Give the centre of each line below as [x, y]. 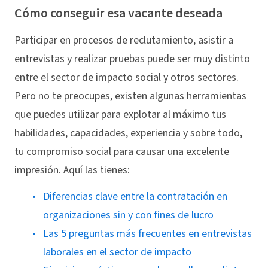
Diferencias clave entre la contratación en [135, 197]
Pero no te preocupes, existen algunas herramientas [130, 96]
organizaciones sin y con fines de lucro [128, 215]
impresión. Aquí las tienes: [72, 170]
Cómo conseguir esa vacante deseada [118, 13]
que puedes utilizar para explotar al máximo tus [120, 114]
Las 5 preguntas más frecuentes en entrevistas [147, 234]
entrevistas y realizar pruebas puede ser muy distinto [132, 59]
